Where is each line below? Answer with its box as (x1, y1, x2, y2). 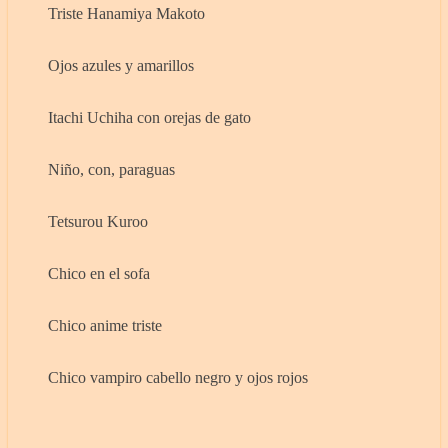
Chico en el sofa (48, 265, 150, 283)
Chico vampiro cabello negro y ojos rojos (48, 369, 308, 387)
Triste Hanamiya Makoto (48, 5, 205, 23)
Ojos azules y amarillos (48, 57, 194, 75)
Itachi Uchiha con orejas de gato (48, 109, 251, 127)
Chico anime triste (48, 317, 162, 335)
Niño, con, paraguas (48, 161, 175, 179)
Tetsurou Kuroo (48, 213, 148, 231)
